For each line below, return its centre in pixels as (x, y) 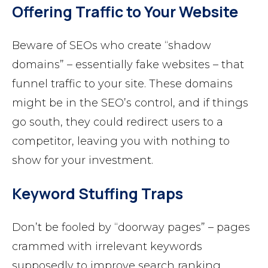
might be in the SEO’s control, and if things (130, 103)
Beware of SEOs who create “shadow (112, 45)
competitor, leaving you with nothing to (121, 141)
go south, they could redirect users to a (118, 122)
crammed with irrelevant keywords (107, 246)
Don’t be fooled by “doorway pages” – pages (131, 227)
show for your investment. (83, 160)
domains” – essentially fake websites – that (128, 64)
